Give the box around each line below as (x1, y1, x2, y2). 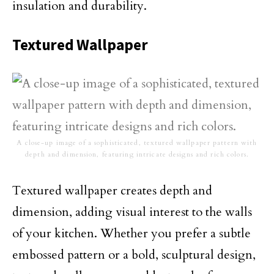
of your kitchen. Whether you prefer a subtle (12, 225, 251, 242)
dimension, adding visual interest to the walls (12, 204, 252, 220)
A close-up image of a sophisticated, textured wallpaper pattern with (17, 138, 257, 147)
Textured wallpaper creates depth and (12, 182, 212, 199)
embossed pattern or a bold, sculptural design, (12, 246, 256, 263)
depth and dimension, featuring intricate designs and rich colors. (25, 150, 249, 159)
